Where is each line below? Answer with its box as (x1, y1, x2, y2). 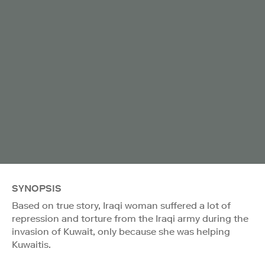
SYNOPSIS (12, 182, 62, 194)
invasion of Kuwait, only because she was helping (12, 225, 230, 237)
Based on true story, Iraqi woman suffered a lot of (12, 199, 231, 211)
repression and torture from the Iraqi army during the (12, 212, 248, 224)
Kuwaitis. (12, 238, 51, 250)
